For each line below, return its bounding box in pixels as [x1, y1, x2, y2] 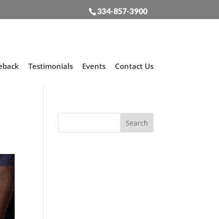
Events [82, 61, 106, 71]
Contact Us [114, 61, 153, 71]
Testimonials [28, 61, 73, 71]
